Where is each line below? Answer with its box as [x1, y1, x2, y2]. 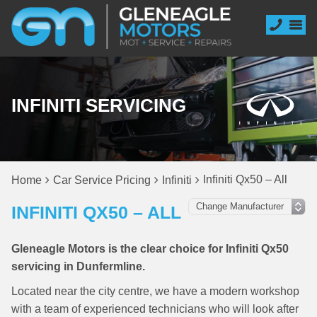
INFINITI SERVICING [11, 95, 186, 116]
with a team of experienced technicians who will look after [11, 303, 299, 315]
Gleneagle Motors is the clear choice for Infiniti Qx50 [11, 243, 289, 255]
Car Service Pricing [53, 174, 151, 186]
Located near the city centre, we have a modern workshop [11, 285, 299, 297]
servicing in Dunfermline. [11, 260, 145, 272]
